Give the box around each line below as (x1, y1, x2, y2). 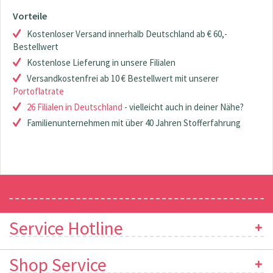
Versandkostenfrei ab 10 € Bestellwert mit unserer (27, 73, 219, 84)
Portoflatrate (13, 85, 64, 97)
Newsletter (9, 179, 93, 202)
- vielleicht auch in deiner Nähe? (122, 101, 244, 113)
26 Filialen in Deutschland (27, 101, 122, 113)
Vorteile (13, 10, 47, 22)
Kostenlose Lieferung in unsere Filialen (27, 57, 175, 68)
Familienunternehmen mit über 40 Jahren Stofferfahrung (27, 117, 241, 129)
